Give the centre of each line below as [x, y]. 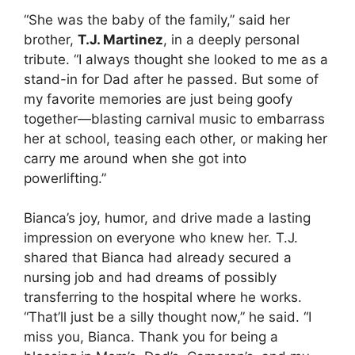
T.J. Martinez [120, 39]
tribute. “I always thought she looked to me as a [176, 59]
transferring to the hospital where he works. [163, 298]
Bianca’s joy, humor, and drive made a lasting [167, 218]
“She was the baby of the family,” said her [157, 19]
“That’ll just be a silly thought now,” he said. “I [168, 317]
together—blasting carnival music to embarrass [174, 118]
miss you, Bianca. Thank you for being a [151, 337]
